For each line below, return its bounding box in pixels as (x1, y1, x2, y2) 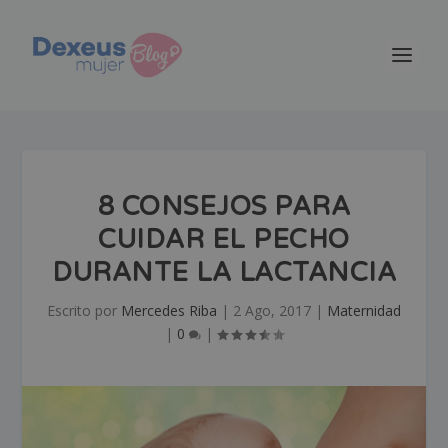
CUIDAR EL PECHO (98, 224, 350, 255)
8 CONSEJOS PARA (97, 191, 351, 222)
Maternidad (327, 301, 401, 320)
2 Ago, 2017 (233, 301, 311, 320)
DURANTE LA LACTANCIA (52, 257, 396, 288)
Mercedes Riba (121, 301, 217, 320)
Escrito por (47, 301, 121, 320)
